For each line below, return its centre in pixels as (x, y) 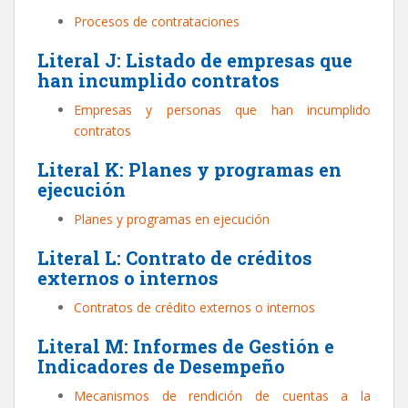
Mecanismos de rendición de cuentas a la (222, 396)
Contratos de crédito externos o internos (194, 307)
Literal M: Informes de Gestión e (186, 346)
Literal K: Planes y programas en (189, 169)
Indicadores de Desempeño (161, 366)
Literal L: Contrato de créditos (175, 258)
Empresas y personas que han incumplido (222, 110)
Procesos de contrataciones (157, 21)
